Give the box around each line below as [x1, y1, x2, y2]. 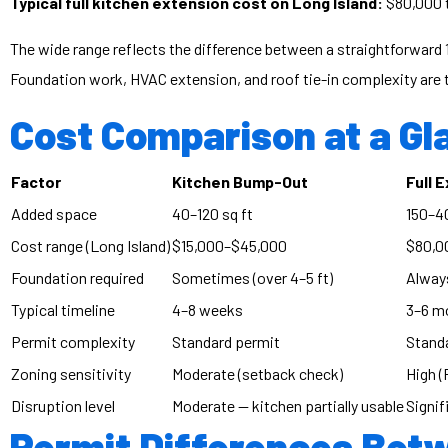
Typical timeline [11, 300, 115, 319]
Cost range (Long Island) [11, 236, 170, 255]
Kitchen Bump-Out [172, 172, 308, 191]
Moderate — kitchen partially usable [172, 396, 404, 415]
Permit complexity [11, 332, 135, 351]
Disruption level [11, 396, 115, 415]
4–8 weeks [172, 300, 243, 319]
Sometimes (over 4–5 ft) [172, 268, 333, 287]
